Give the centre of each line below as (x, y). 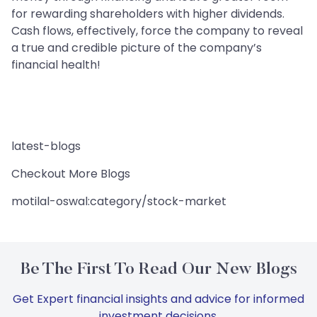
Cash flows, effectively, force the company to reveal (157, 31)
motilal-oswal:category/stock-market (119, 202)
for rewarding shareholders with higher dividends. (148, 14)
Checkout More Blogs (71, 174)
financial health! (56, 65)
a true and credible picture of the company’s (137, 48)
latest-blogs (46, 146)
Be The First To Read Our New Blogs (158, 270)
